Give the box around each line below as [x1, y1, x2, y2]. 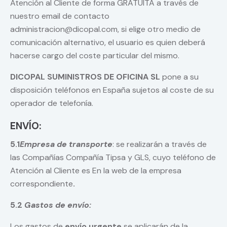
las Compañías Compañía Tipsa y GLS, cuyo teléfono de [10, 152, 216, 163]
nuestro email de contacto [10, 11, 109, 22]
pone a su [160, 71, 199, 83]
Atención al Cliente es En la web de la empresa [10, 165, 181, 176]
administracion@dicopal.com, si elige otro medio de [10, 24, 201, 35]
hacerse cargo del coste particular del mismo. [10, 50, 179, 61]
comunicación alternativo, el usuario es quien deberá [10, 37, 205, 48]
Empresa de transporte [20, 139, 112, 150]
